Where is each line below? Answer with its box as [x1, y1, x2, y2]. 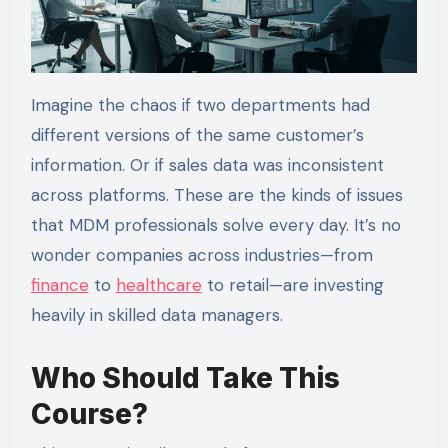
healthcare [115, 274, 202, 297]
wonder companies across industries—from [30, 244, 373, 267]
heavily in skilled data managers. [30, 304, 283, 327]
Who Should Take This [30, 361, 340, 396]
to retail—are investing [201, 274, 384, 297]
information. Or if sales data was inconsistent [30, 154, 384, 177]
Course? [30, 397, 148, 432]
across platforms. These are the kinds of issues [30, 184, 403, 207]
